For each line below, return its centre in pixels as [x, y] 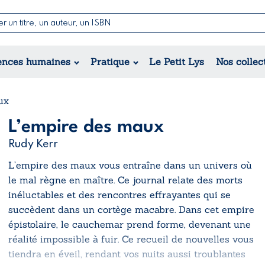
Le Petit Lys [177, 61]
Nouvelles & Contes [209, 33]
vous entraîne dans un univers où [174, 165]
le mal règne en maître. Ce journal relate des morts [125, 180]
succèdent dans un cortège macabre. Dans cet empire [131, 209]
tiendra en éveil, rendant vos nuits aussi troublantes [127, 253]
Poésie [180, 48]
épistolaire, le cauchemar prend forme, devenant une [130, 224]
